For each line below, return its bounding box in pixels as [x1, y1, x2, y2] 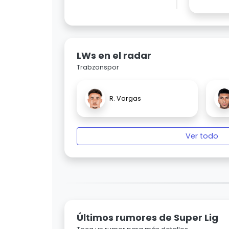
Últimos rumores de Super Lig [77, 211, 218, 224]
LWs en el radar [77, 49, 151, 62]
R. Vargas [109, 94, 141, 103]
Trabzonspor [77, 63, 119, 72]
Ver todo [186, 131, 218, 142]
